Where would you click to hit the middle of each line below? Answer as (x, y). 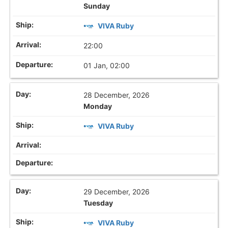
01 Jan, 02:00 (107, 65)
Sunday (97, 6)
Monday (98, 106)
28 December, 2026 (117, 95)
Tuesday (98, 203)
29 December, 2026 (117, 191)
